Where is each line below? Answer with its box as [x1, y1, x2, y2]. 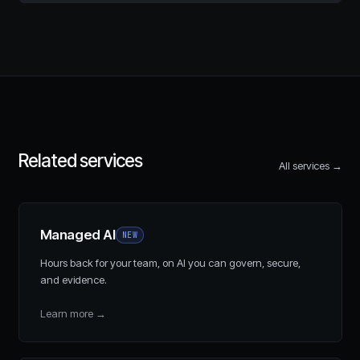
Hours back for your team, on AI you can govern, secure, [39, 256, 301, 269]
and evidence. [39, 272, 107, 286]
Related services [18, 149, 143, 171]
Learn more [39, 307, 93, 321]
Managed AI [39, 227, 116, 243]
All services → [278, 158, 342, 172]
